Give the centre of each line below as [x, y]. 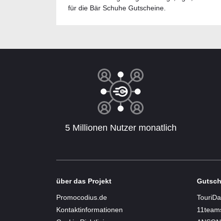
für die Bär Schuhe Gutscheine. [117, 8]
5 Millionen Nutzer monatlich [121, 128]
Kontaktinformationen [90, 210]
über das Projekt [84, 181]
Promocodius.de [82, 197]
